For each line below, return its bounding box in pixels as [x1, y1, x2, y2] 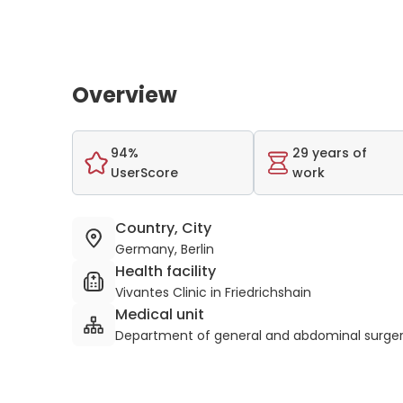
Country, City [115, 218, 211, 238]
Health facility [115, 261, 216, 282]
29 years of [292, 144, 367, 162]
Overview [72, 80, 177, 110]
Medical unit [115, 304, 204, 325]
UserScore [111, 164, 178, 182]
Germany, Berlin [115, 240, 214, 258]
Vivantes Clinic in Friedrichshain [115, 283, 311, 301]
